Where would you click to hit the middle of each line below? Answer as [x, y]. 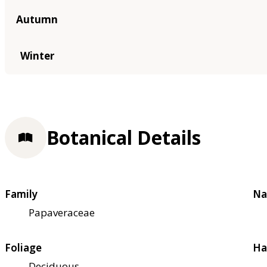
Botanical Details [124, 138]
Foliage [23, 248]
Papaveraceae [62, 213]
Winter [37, 55]
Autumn [37, 19]
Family [21, 194]
